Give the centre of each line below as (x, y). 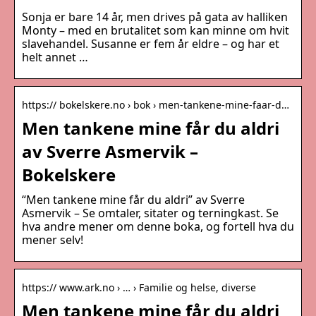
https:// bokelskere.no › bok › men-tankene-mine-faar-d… (156, 105)
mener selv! (53, 240)
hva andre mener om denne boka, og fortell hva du (158, 227)
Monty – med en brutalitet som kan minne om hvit (156, 31)
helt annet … (55, 57)
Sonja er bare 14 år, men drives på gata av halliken (155, 17)
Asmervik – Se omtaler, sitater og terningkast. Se (150, 213)
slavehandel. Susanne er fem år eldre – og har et (151, 44)
